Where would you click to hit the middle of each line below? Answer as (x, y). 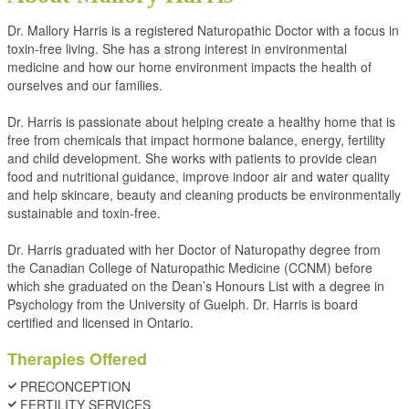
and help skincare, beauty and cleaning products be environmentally (204, 194)
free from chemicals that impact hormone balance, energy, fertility (196, 140)
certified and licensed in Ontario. (100, 322)
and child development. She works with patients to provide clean (192, 158)
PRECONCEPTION (75, 386)
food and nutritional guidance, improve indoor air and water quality (199, 176)
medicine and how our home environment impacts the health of (189, 67)
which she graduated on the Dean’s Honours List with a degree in (196, 286)
